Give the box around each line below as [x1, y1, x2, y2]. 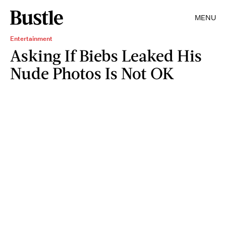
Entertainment [10, 34, 52, 43]
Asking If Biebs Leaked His [10, 45, 202, 65]
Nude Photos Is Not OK [10, 63, 174, 83]
